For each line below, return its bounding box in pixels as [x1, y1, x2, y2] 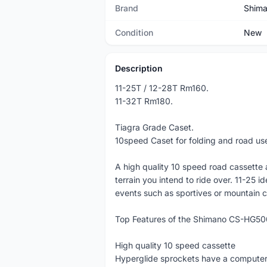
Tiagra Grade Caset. [115, 122, 194, 132]
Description [115, 63, 163, 73]
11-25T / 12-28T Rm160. [115, 83, 209, 93]
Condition [115, 27, 153, 38]
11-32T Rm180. [115, 96, 173, 106]
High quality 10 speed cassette [115, 240, 235, 250]
